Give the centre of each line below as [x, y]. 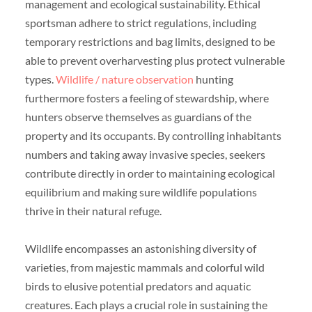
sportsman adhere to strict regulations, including [140, 22]
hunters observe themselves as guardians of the [138, 116]
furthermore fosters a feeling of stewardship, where [147, 97]
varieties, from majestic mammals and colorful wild [145, 267]
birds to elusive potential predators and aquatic [138, 286]
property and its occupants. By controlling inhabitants [153, 135]
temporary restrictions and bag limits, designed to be [150, 41]
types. [40, 79]
